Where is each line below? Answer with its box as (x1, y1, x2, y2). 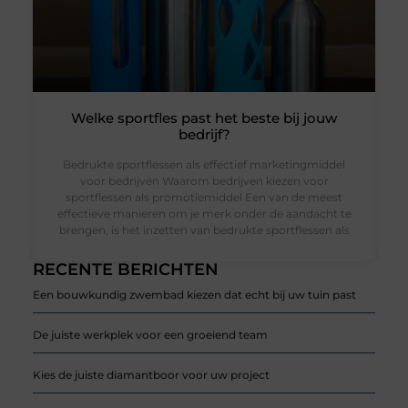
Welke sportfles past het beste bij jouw (71, 109, 337, 127)
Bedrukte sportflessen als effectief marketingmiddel (63, 158, 345, 172)
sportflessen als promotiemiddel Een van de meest (66, 190, 342, 205)
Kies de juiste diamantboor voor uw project (32, 368, 270, 382)
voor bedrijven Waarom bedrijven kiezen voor (79, 174, 329, 189)
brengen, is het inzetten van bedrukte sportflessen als (58, 223, 350, 238)
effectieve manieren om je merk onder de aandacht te (56, 207, 352, 221)
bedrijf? (178, 126, 230, 144)
